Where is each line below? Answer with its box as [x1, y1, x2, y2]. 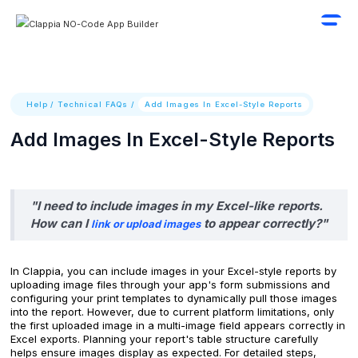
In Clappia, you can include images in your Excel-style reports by [10, 265, 336, 278]
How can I [30, 216, 91, 232]
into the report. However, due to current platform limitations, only [10, 305, 334, 319]
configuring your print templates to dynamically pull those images [10, 292, 337, 305]
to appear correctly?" [201, 216, 328, 232]
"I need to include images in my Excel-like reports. [30, 198, 323, 214]
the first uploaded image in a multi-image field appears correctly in [10, 319, 345, 332]
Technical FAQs [58, 99, 129, 109]
